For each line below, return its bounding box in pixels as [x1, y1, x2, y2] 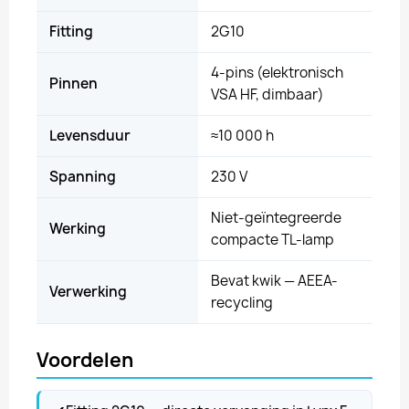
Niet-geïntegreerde [211, 208, 341, 227]
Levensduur [49, 126, 131, 145]
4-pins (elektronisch [211, 63, 343, 82]
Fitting [49, 22, 93, 41]
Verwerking [49, 282, 127, 301]
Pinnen [49, 74, 98, 93]
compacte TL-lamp [211, 230, 334, 249]
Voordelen [37, 347, 133, 372]
